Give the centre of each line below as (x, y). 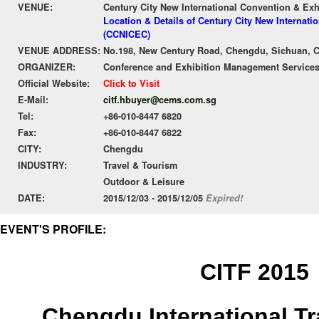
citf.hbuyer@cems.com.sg (160, 100)
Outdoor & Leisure (144, 182)
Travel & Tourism (140, 165)
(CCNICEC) (127, 34)
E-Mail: (33, 100)
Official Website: (54, 83)
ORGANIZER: (47, 67)
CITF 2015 (255, 272)
